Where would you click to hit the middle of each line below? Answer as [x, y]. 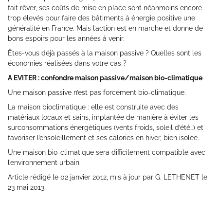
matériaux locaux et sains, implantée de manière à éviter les [103, 118]
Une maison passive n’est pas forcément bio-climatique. [97, 93]
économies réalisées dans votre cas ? [67, 64]
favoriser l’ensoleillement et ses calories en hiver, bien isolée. [103, 138]
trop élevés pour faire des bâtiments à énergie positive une [101, 18]
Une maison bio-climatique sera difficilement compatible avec [107, 153]
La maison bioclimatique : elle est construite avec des [93, 107]
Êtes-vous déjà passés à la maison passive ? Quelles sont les [105, 53]
